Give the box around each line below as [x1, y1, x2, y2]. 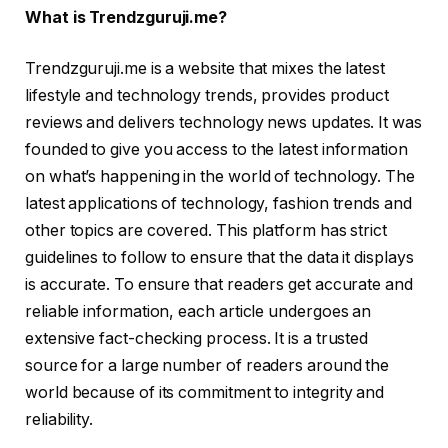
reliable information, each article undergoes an [25, 302, 372, 322]
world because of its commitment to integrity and [25, 383, 385, 403]
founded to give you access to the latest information [25, 140, 408, 160]
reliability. [25, 410, 94, 430]
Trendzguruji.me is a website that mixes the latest [25, 59, 386, 79]
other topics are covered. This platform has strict [25, 221, 388, 241]
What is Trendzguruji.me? [25, 7, 228, 27]
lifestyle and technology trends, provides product [25, 86, 390, 106]
